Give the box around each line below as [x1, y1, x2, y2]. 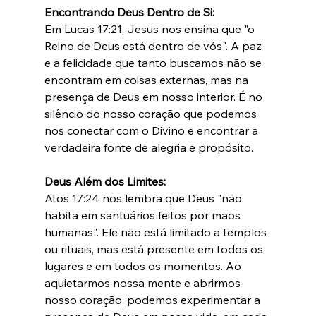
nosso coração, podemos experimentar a [44, 293, 263, 308]
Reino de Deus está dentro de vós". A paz [44, 39, 265, 54]
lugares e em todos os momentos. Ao [44, 259, 244, 274]
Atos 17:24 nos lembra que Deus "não [44, 191, 245, 206]
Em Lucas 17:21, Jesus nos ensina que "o [44, 22, 257, 37]
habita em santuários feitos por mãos [44, 208, 243, 223]
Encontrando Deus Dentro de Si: [44, 5, 214, 20]
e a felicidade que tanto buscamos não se [44, 56, 265, 71]
